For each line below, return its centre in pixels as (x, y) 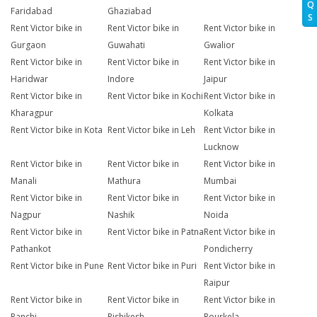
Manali (24, 181)
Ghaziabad (129, 11)
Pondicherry (229, 249)
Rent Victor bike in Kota (57, 130)
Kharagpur (32, 113)
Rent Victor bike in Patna (155, 232)
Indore (121, 79)
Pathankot (31, 249)
